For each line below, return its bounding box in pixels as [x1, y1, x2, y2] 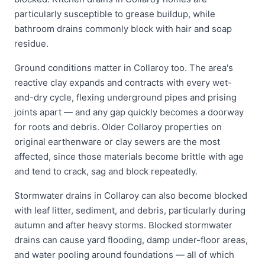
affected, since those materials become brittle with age [14, 151, 244, 162]
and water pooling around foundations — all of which [14, 249, 234, 260]
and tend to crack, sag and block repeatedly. [14, 166, 198, 177]
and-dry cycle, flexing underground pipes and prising [14, 92, 237, 103]
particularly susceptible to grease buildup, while [14, 8, 215, 20]
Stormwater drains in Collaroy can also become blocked [14, 190, 247, 201]
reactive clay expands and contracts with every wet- [14, 77, 232, 88]
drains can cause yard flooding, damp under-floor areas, [14, 234, 248, 245]
